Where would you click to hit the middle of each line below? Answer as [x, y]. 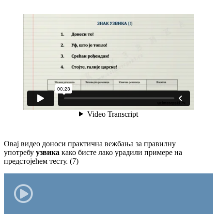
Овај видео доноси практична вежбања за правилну [90, 144]
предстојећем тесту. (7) [41, 161]
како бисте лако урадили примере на [122, 153]
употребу [20, 153]
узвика [49, 153]
